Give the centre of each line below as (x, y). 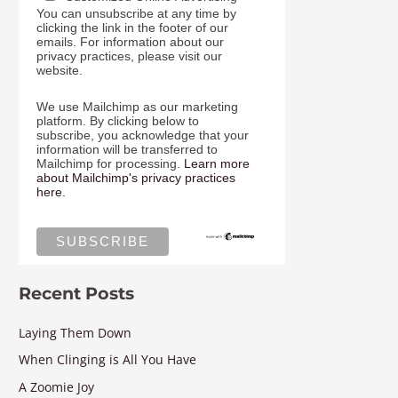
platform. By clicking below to (118, 120)
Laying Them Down (76, 332)
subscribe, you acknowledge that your (143, 135)
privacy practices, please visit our (130, 56)
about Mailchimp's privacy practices (136, 177)
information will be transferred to (127, 149)
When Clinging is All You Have (108, 360)
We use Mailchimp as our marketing (138, 106)
